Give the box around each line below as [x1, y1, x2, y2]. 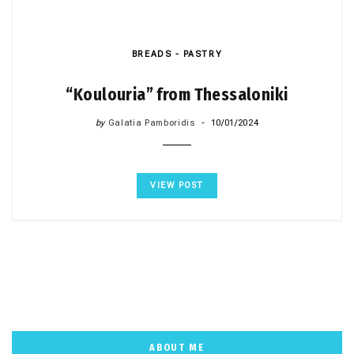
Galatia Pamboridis [107, 118, 195, 129]
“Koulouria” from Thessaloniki [66, 85, 288, 106]
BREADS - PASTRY [131, 49, 223, 60]
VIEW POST [150, 180, 204, 191]
